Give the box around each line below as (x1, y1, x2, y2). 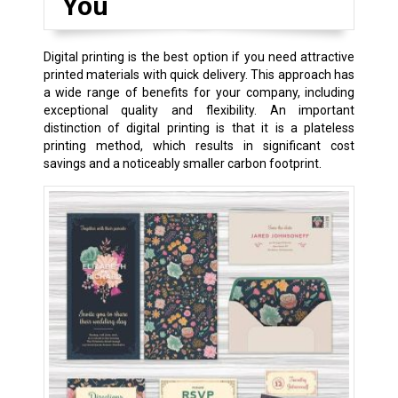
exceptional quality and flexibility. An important (43, 102, 355, 117)
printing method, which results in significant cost (43, 138, 355, 153)
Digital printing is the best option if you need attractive (43, 49, 355, 64)
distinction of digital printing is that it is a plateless (43, 120, 355, 135)
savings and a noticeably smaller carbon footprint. (43, 155, 322, 171)
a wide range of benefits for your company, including (43, 84, 355, 99)
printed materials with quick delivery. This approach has (43, 67, 355, 82)
